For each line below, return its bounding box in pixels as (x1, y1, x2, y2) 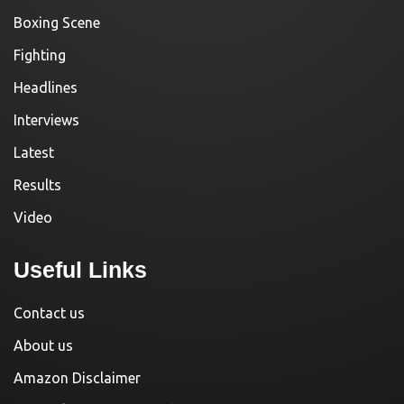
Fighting (14, 47, 66, 64)
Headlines (14, 79, 78, 96)
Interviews (14, 112, 79, 129)
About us (14, 337, 73, 354)
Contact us (14, 305, 85, 322)
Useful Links (14, 257, 147, 283)
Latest (14, 144, 54, 161)
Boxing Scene (14, 14, 100, 32)
